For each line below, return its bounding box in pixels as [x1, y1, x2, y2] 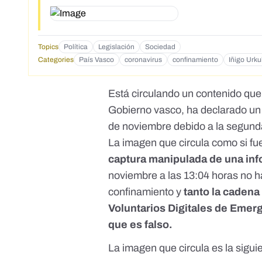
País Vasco [79, 56, 114, 64]
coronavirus [125, 56, 162, 64]
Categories [38, 56, 74, 64]
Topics [38, 43, 58, 51]
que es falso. [108, 219, 173, 231]
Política [64, 43, 88, 51]
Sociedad [145, 43, 175, 51]
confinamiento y [108, 186, 184, 198]
